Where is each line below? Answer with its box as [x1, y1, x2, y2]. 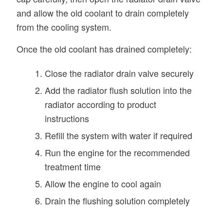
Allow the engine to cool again [44, 177, 161, 190]
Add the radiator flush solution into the [44, 83, 192, 96]
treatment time [44, 160, 101, 173]
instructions [44, 111, 89, 125]
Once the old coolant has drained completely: [16, 42, 192, 55]
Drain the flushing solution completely [44, 194, 190, 207]
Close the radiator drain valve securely [44, 66, 194, 79]
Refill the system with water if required [44, 128, 192, 142]
